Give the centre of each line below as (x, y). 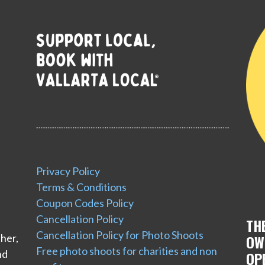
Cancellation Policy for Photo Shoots (120, 235)
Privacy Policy (68, 171)
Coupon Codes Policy (85, 203)
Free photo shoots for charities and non (127, 251)
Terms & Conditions (82, 187)
